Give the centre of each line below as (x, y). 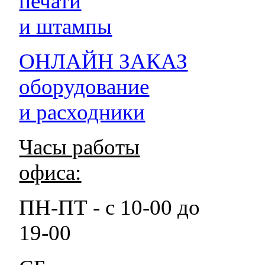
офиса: (50, 172)
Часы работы (80, 147)
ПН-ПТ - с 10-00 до (110, 207)
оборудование (84, 87)
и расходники (82, 112)
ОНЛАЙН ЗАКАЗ (104, 61)
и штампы (66, 26)
